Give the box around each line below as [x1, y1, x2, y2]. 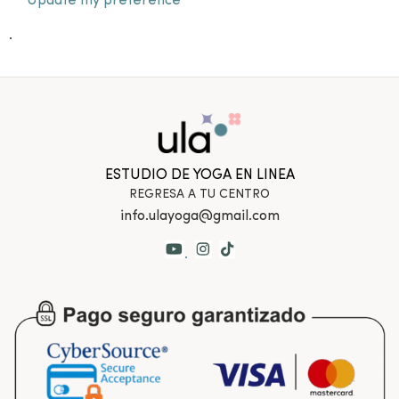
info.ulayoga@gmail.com [119, 209, 280, 224]
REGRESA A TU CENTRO [129, 188, 270, 202]
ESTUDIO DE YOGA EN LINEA [104, 168, 295, 183]
